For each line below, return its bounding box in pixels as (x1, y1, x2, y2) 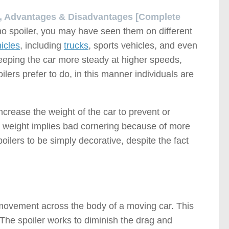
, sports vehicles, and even (88, 40, 197, 51)
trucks (64, 40, 88, 51)
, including (20, 40, 64, 51)
